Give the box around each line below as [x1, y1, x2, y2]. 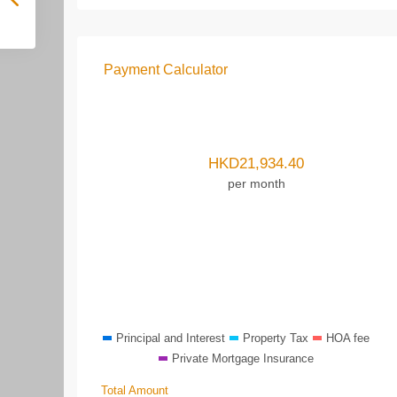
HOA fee [326, 331, 370, 345]
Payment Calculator [104, 62, 228, 77]
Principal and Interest [116, 331, 225, 345]
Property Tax [243, 331, 308, 345]
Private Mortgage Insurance [172, 352, 314, 365]
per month [227, 175, 285, 191]
